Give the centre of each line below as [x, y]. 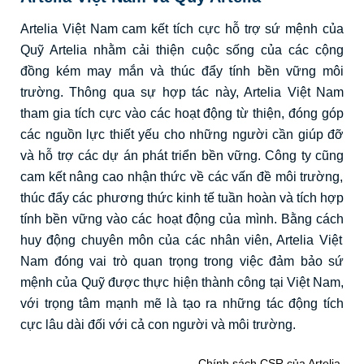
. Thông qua [101, 93]
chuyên [102, 240]
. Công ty [287, 156]
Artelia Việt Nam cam [86, 29]
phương [120, 198]
